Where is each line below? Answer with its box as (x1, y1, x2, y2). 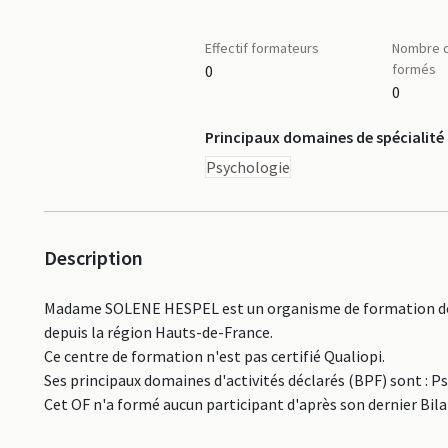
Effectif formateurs (204, 39, 319, 57)
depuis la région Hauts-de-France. (44, 322, 273, 342)
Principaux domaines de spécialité (204, 127, 444, 147)
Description (44, 245, 143, 270)
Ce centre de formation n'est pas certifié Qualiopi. (44, 346, 385, 366)
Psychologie (205, 157, 290, 177)
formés (392, 60, 437, 78)
